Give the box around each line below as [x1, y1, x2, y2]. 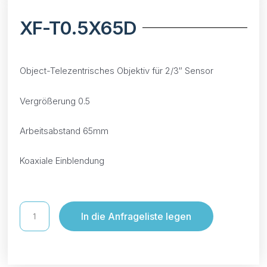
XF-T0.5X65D [20, 17, 137, 39]
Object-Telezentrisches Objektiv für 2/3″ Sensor [20, 65, 214, 77]
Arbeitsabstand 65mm [20, 125, 109, 136]
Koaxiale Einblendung [20, 155, 105, 167]
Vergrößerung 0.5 [20, 95, 91, 107]
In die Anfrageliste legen [81, 210, 192, 223]
